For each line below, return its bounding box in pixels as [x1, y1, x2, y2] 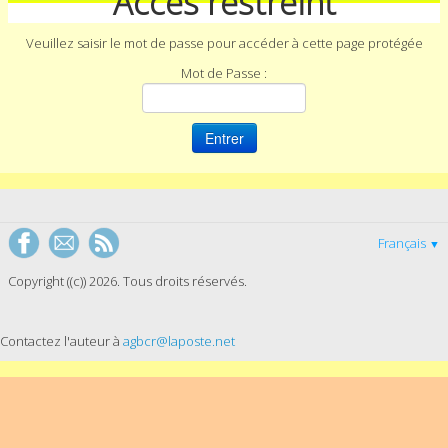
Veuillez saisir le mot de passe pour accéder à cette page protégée [25, 33, 423, 52]
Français [378, 233, 429, 252]
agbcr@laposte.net [123, 331, 235, 350]
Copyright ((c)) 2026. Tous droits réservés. [8, 271, 247, 290]
